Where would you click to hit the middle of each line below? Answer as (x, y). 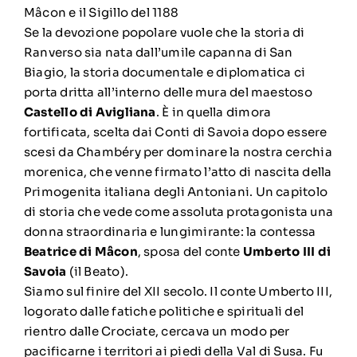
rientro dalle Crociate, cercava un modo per (157, 331)
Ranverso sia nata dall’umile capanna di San (158, 52)
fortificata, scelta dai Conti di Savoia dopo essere (175, 132)
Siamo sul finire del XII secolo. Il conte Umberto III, (178, 291)
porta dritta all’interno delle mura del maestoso (168, 92)
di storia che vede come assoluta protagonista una (178, 212)
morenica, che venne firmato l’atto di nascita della (178, 172)
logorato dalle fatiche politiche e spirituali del (164, 311)
